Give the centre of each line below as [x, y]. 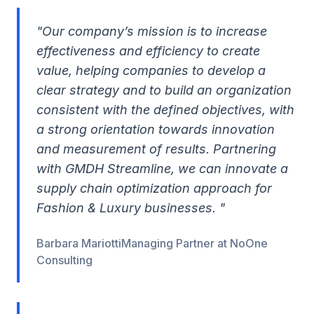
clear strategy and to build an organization [164, 90]
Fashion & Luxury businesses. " [131, 208]
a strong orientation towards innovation [156, 129]
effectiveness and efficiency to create [148, 51]
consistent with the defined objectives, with [165, 110]
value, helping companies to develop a [151, 70]
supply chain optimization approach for [154, 188]
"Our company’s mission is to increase [152, 31]
